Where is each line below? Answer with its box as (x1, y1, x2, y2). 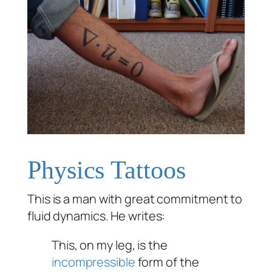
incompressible (52, 254, 135, 271)
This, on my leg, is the (52, 237, 168, 254)
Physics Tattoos (27, 156, 186, 185)
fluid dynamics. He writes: (27, 208, 166, 225)
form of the (135, 254, 199, 271)
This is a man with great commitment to (27, 191, 243, 208)
